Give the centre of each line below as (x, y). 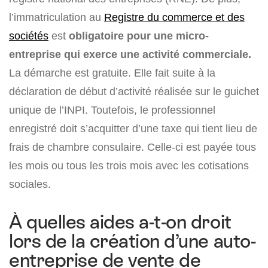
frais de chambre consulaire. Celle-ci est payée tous (133, 147)
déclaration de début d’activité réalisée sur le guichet (134, 92)
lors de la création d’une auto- (133, 241)
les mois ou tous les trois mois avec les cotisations (129, 166)
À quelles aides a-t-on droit (120, 222)
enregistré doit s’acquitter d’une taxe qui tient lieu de (133, 129)
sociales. (30, 184)
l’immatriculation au (57, 17)
